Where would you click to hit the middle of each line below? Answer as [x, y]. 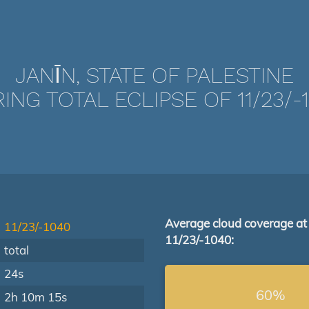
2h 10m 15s [36, 297]
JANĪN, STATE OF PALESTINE [154, 75]
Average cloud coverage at [236, 223]
